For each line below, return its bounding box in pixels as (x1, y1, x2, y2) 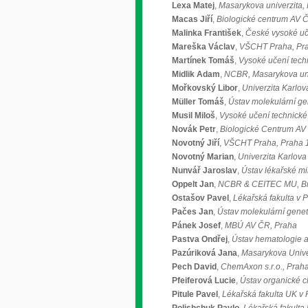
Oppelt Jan (172, 179, 214, 189)
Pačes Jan (172, 207, 213, 217)
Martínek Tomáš (172, 56, 234, 65)
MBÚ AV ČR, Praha (225, 221, 297, 230)
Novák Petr (172, 124, 216, 134)
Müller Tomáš (172, 97, 224, 107)
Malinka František (172, 28, 241, 38)
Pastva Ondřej (172, 234, 228, 244)
